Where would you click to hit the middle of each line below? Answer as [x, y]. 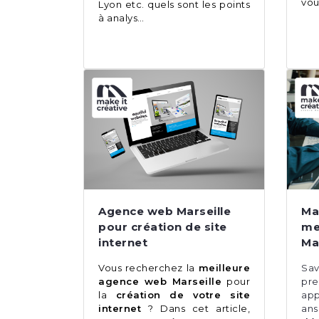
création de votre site [178, 295]
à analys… [121, 18]
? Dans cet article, [195, 309]
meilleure [224, 268]
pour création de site [163, 227]
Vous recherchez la [148, 268]
